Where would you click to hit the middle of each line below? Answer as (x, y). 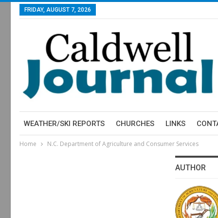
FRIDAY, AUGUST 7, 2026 (57, 10)
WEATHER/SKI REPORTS (64, 124)
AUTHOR (190, 167)
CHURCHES (135, 124)
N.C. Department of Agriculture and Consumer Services (123, 144)
